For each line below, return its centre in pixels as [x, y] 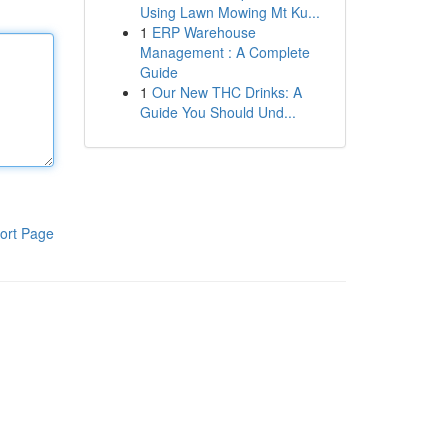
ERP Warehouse [203, 32]
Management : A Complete [224, 52]
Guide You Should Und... [217, 112]
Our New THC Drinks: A [226, 92]
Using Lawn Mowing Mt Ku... [229, 12]
